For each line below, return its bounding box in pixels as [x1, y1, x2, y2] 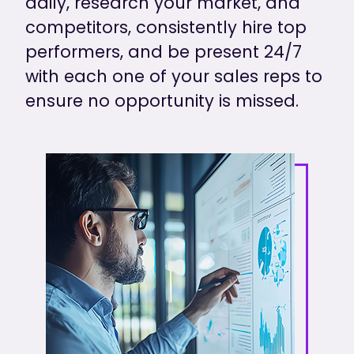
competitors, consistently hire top [25, 15, 307, 39]
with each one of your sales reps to [25, 64, 323, 88]
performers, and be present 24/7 [25, 40, 303, 63]
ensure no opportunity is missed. [25, 88, 299, 112]
